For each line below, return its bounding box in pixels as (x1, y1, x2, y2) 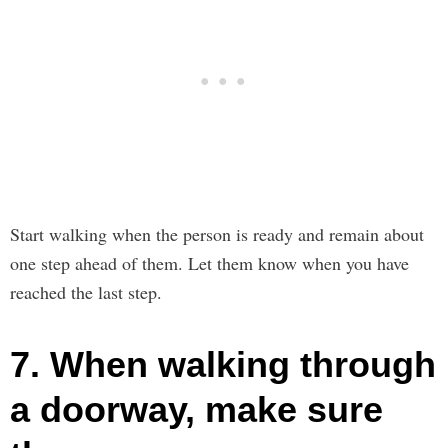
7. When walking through (10, 343, 436, 385)
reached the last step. (10, 279, 162, 304)
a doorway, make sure (10, 388, 383, 430)
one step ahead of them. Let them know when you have (10, 250, 409, 275)
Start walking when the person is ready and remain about (10, 221, 424, 246)
